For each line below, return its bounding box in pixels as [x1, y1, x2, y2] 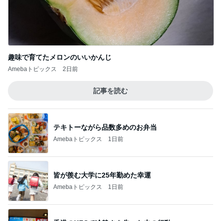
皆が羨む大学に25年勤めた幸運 [53, 171, 151, 179]
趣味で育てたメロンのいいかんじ [8, 53, 111, 61]
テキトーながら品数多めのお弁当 [53, 123, 157, 131]
